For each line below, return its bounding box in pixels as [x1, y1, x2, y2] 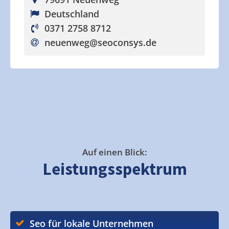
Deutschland [44, 8, 99, 20]
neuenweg [44, 36, 89, 49]
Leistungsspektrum [42, 158, 187, 179]
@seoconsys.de [89, 36, 156, 49]
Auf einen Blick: [82, 146, 147, 158]
